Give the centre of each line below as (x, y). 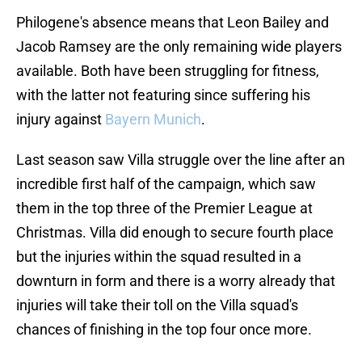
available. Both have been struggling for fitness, (168, 71)
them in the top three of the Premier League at (164, 208)
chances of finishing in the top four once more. (164, 330)
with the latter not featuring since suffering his (163, 95)
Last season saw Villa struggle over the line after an (181, 160)
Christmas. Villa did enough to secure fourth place (175, 233)
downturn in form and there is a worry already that (176, 281)
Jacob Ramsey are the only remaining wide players (179, 47)
